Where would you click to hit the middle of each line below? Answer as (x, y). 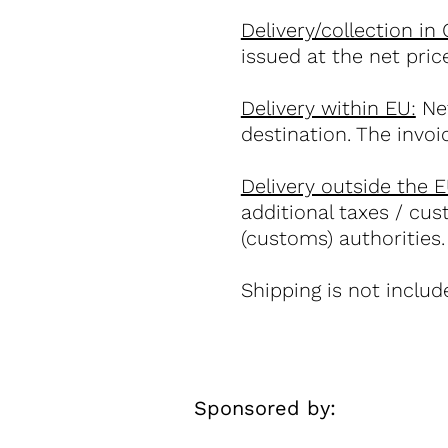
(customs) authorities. (342, 238)
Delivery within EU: (328, 108)
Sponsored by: (265, 407)
